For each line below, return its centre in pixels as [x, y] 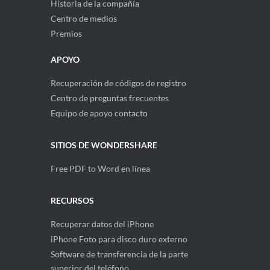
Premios [66, 33]
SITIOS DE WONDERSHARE [104, 145]
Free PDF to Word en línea [100, 168]
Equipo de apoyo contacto [99, 113]
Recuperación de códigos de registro [118, 83]
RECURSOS [72, 200]
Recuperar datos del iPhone [102, 224]
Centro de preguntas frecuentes [110, 98]
